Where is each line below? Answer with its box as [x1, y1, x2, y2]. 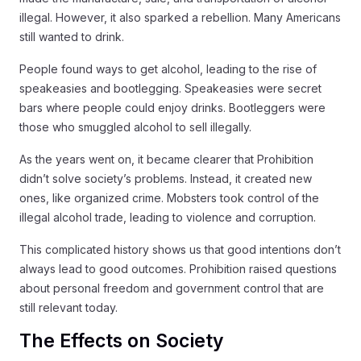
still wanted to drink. [19, 30, 124, 44]
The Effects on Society [19, 330, 224, 352]
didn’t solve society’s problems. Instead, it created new [19, 172, 312, 185]
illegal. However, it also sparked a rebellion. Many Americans [19, 10, 341, 24]
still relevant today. [19, 301, 118, 314]
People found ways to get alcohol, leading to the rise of [19, 62, 317, 76]
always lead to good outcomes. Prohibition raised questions [19, 262, 337, 276]
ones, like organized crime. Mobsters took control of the [19, 191, 319, 205]
